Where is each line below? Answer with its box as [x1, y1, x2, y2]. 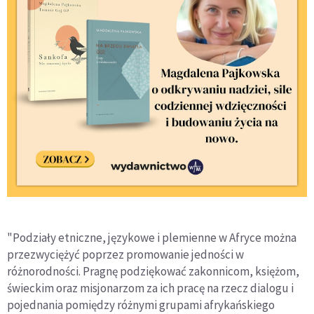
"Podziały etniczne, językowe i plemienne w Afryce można [7, 230, 296, 245]
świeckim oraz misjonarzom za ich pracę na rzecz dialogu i [7, 280, 294, 296]
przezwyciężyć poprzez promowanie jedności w [7, 247, 244, 262]
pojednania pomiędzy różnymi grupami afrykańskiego [7, 297, 275, 313]
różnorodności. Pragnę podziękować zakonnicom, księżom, [7, 264, 299, 279]
